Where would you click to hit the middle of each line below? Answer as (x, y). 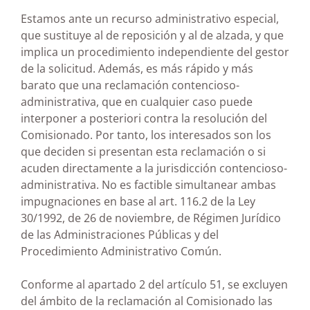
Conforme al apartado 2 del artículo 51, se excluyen (154, 284)
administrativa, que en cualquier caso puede (137, 101)
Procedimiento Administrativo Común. (121, 251)
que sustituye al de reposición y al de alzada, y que (152, 35)
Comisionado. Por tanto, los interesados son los (146, 135)
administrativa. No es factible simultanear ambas (148, 184)
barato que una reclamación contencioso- (130, 85)
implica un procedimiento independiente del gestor (155, 52)
